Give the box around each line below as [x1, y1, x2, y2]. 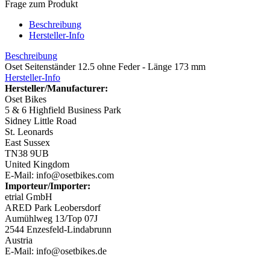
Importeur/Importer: [5, 180, 90, 191]
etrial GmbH [5, 191, 52, 202]
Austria [5, 234, 33, 245]
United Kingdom [5, 159, 69, 169]
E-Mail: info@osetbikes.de [5, 245, 107, 256]
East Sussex [5, 137, 50, 148]
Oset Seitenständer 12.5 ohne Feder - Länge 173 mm [5, 61, 206, 72]
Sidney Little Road [5, 115, 77, 126]
